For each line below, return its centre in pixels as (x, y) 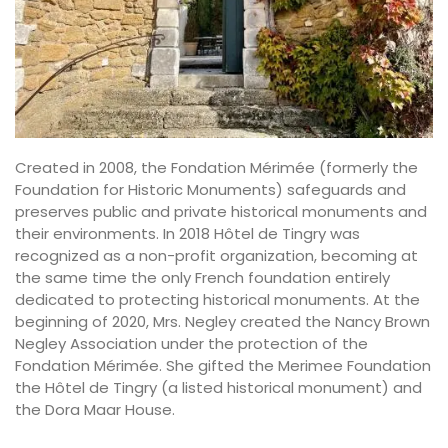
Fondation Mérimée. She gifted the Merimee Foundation (223, 366)
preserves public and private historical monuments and (221, 212)
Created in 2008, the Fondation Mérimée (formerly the (216, 168)
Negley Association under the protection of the (191, 344)
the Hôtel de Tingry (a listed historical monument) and (218, 388)
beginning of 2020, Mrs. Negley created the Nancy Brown (222, 322)
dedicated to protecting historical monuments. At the (217, 300)
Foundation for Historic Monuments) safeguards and (210, 190)
